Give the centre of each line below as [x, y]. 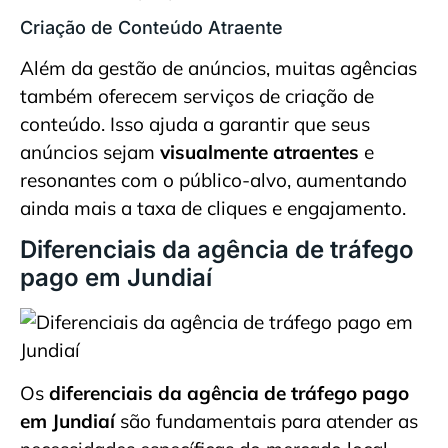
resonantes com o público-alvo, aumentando [213, 179]
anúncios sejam [90, 151]
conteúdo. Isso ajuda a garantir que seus [195, 123]
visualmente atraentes [259, 151]
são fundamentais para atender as [266, 420]
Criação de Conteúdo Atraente [151, 27]
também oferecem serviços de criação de [197, 95]
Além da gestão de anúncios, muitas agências [218, 67]
